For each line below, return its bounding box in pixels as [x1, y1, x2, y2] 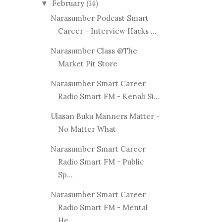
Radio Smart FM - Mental [57, 202, 148, 212]
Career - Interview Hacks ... [57, 26, 157, 36]
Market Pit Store [57, 58, 117, 68]
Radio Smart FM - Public [57, 157, 144, 166]
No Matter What [57, 124, 116, 134]
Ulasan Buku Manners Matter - [50, 111, 160, 121]
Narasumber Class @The [50, 46, 137, 55]
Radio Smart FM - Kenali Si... [57, 91, 160, 101]
